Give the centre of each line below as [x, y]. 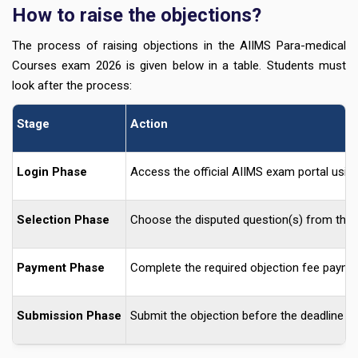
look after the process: [72, 86]
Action [149, 124]
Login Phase [52, 172]
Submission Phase [69, 316]
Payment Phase [61, 268]
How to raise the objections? [137, 16]
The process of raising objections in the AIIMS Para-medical [179, 46]
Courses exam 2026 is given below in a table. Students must [179, 66]
